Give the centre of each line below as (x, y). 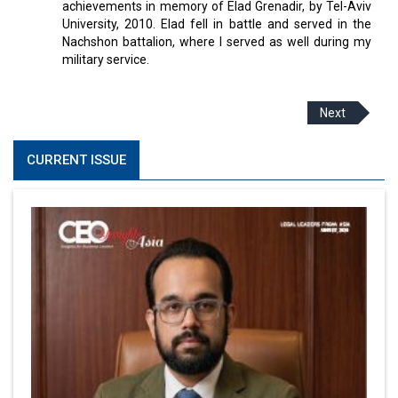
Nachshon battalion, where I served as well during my (217, 42)
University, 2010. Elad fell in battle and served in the (217, 24)
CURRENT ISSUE (76, 160)
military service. (106, 60)
